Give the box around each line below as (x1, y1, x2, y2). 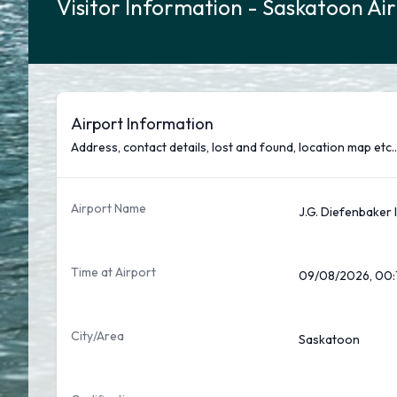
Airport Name (71, 200, 146, 216)
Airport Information (71, 113, 214, 134)
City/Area (71, 328, 124, 344)
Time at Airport (71, 264, 156, 280)
